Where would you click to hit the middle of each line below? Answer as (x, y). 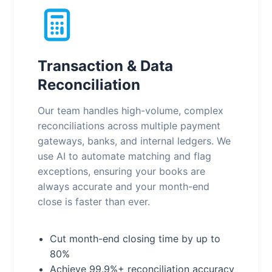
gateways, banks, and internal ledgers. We (134, 141)
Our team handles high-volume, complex (130, 110)
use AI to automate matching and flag (124, 156)
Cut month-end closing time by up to (135, 239)
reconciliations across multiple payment (129, 126)
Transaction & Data (105, 66)
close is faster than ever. (93, 202)
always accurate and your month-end (123, 186)
